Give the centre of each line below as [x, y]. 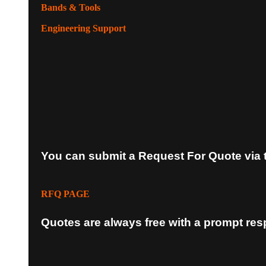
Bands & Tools [71, 7]
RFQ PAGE [66, 194]
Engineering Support [84, 28]
